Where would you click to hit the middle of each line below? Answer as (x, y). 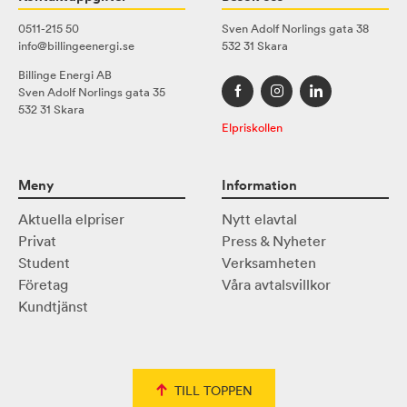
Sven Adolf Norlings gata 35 (92, 92)
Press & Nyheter (274, 241)
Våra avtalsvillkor (276, 285)
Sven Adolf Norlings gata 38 (295, 28)
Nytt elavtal (259, 219)
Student (44, 263)
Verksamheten (269, 263)
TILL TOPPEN (213, 391)
